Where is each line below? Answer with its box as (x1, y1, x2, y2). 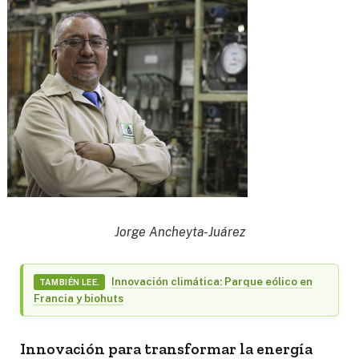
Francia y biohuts (34, 292, 124, 305)
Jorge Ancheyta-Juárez (114, 224, 245, 240)
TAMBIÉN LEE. (38, 277, 100, 288)
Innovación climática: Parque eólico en (111, 274, 313, 288)
